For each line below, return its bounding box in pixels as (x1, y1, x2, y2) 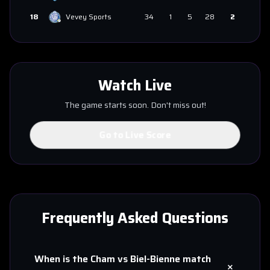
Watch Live (98, 74, 172, 97)
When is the (34, 251, 90, 266)
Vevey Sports (66, 11, 111, 22)
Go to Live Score (98, 127, 172, 142)
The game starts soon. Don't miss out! (64, 98, 206, 111)
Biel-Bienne (130, 251, 180, 266)
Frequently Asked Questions (42, 207, 228, 230)
